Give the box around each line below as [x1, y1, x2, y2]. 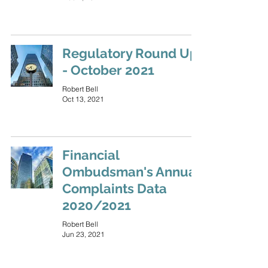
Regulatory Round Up [62, 45, 198, 61]
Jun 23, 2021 [62, 230, 105, 239]
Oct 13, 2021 [62, 95, 104, 103]
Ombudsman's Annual [62, 164, 200, 179]
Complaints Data [62, 181, 167, 196]
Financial [62, 147, 119, 163]
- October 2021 [62, 62, 154, 78]
